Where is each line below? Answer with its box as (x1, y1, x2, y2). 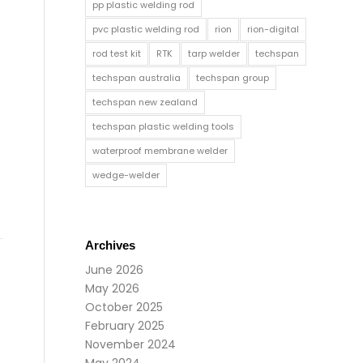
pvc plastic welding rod (92, 23, 200, 36)
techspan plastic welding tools (92, 120, 235, 133)
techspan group (196, 71, 270, 84)
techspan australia (92, 71, 181, 84)
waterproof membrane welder (92, 144, 228, 157)
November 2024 (85, 336, 177, 352)
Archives (85, 238, 136, 252)
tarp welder (188, 47, 241, 60)
